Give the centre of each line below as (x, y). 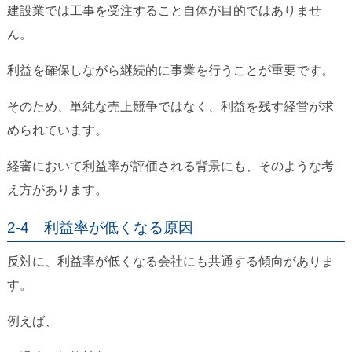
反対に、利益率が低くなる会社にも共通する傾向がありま (170, 262)
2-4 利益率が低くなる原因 (100, 228)
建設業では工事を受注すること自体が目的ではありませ (164, 11)
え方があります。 (57, 190)
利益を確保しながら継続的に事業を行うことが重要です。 (170, 71)
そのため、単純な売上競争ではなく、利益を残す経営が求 (170, 107)
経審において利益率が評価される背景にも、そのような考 (170, 167)
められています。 (57, 130)
